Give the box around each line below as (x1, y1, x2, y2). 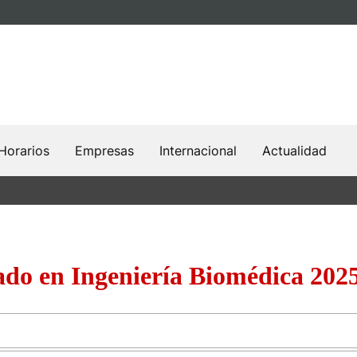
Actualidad (262, 143, 327, 159)
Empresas (75, 143, 134, 159)
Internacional (159, 143, 237, 159)
